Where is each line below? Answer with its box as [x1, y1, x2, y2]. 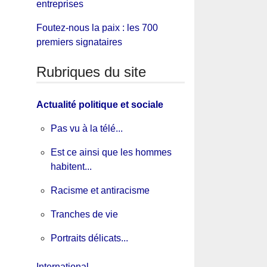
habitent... [50, 162, 92, 172]
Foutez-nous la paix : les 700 [36, 22, 158, 33]
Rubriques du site [36, 63, 146, 80]
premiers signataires [36, 36, 122, 47]
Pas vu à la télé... [50, 123, 123, 134]
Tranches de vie [50, 209, 118, 220]
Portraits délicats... [50, 233, 128, 244]
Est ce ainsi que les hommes [50, 147, 172, 158]
